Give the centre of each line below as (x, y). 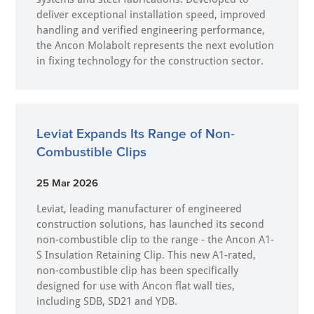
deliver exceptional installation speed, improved (151, 14)
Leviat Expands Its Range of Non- (136, 133)
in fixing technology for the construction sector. (150, 61)
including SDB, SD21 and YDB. (110, 301)
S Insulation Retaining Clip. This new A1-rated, (146, 255)
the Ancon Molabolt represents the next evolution (156, 45)
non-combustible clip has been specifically (138, 270)
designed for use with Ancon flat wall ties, (136, 286)
